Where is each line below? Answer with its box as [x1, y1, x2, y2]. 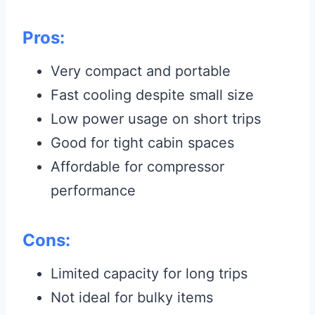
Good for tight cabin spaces [51, 134, 234, 152]
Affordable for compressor [51, 158, 224, 176]
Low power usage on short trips [51, 110, 261, 128]
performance [51, 182, 136, 200]
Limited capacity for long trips [51, 265, 247, 283]
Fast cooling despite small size [51, 86, 254, 104]
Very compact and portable [51, 63, 231, 80]
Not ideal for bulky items [51, 289, 213, 307]
